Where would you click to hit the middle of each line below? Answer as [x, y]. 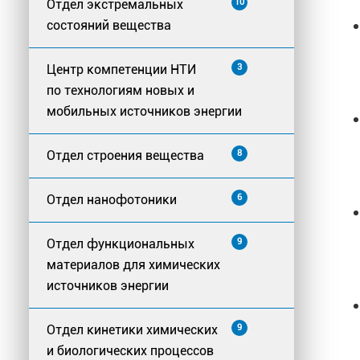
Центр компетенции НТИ [121, 70]
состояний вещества [109, 26]
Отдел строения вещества [125, 156]
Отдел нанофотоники [112, 200]
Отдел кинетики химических [132, 330]
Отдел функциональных [121, 244]
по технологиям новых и [121, 91]
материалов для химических [133, 265]
